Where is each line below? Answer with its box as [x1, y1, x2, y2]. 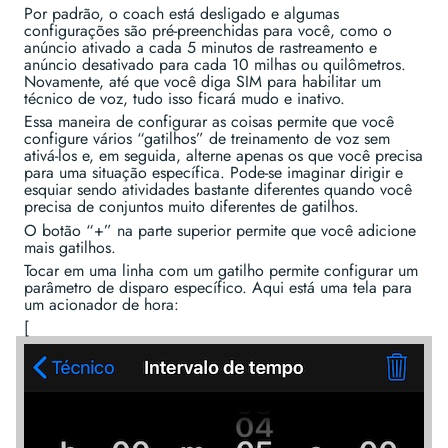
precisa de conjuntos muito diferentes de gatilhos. [24, 195, 359, 219]
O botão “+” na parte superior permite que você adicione [24, 218, 416, 242]
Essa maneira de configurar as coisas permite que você [24, 110, 394, 134]
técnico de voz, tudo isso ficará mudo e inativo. [24, 86, 345, 110]
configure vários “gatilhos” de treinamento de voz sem [24, 127, 390, 151]
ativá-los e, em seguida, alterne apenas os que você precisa [24, 144, 423, 168]
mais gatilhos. [24, 235, 116, 259]
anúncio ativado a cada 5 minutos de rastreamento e [24, 35, 377, 59]
